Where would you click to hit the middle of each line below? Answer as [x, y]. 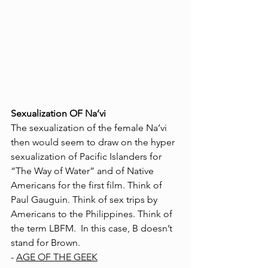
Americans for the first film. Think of [88, 185]
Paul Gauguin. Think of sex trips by [85, 200]
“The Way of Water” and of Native [83, 171]
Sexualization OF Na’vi [58, 113]
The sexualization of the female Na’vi [91, 128]
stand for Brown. [47, 243]
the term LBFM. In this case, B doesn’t [93, 228]
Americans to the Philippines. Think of [93, 214]
